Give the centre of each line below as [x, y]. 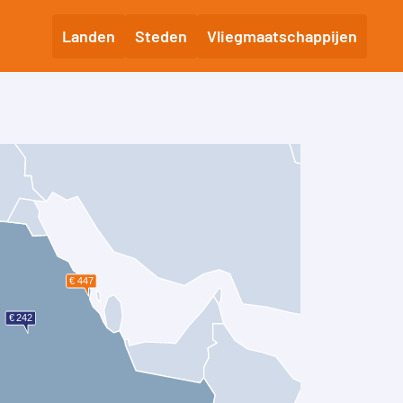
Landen [89, 36]
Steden [161, 36]
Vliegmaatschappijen [282, 36]
